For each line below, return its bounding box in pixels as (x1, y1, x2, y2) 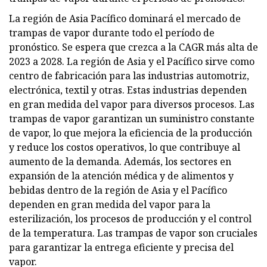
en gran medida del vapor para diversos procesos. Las (9, 97, 254, 111)
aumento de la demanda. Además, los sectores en (9, 154, 231, 168)
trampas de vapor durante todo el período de (9, 26, 215, 39)
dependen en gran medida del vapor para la (9, 197, 210, 211)
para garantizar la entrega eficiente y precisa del (9, 240, 234, 254)
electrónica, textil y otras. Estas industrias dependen (9, 83, 247, 97)
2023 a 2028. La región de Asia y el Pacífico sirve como (9, 54, 254, 68)
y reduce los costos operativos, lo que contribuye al (9, 140, 240, 154)
